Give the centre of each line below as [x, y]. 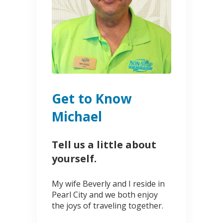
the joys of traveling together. [108, 206]
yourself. [74, 159]
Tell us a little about [104, 145]
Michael [77, 117]
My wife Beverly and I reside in [108, 184]
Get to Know [92, 99]
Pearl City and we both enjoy [105, 195]
